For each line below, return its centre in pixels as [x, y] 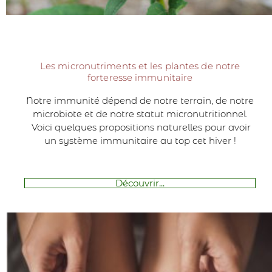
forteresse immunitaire [140, 77]
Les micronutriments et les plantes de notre [140, 66]
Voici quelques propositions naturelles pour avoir [140, 127]
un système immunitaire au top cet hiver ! [140, 140]
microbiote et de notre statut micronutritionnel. [140, 114]
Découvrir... [140, 183]
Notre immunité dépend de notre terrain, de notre [140, 100]
